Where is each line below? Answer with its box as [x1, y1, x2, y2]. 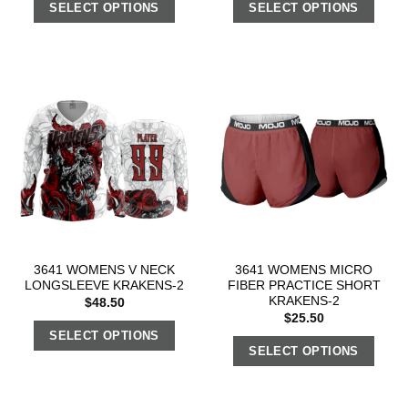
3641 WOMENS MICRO [235, 263, 372, 278]
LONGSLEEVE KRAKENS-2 [25, 279, 184, 293]
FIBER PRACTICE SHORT [227, 279, 381, 293]
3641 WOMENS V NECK [34, 263, 175, 278]
